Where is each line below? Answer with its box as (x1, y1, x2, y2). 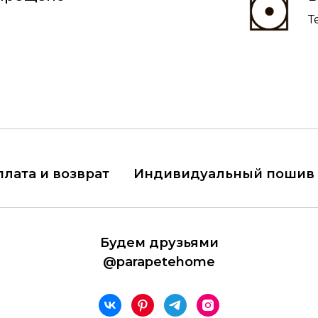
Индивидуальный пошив (133, 166, 314, 182)
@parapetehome (103, 254, 215, 270)
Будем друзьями (99, 235, 219, 251)
